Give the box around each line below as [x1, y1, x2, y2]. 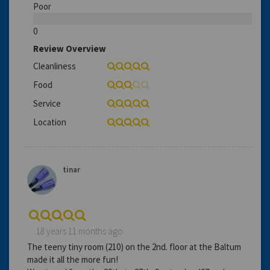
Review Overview [33, 42, 106, 54]
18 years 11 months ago [36, 225, 123, 237]
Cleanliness [33, 60, 76, 72]
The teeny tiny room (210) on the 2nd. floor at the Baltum [27, 240, 241, 253]
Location [33, 116, 66, 128]
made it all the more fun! [27, 253, 118, 265]
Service [33, 97, 61, 109]
